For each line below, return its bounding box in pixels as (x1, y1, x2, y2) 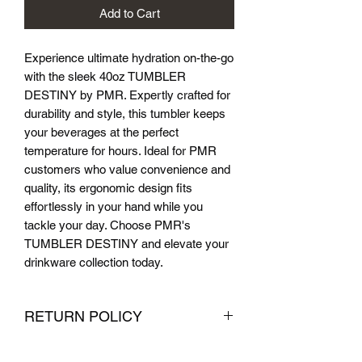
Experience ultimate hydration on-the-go (24, 51, 234, 65)
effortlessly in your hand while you (24, 200, 203, 214)
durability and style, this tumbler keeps (24, 107, 225, 121)
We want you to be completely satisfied (24, 343, 230, 358)
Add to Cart (99, 6, 160, 21)
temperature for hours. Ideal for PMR (24, 144, 217, 158)
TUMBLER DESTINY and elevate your (24, 237, 229, 251)
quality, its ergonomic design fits (24, 181, 192, 196)
